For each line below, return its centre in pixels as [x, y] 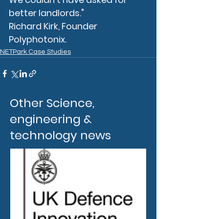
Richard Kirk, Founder [54, 26]
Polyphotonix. [38, 39]
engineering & [51, 119]
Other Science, [52, 103]
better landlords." [46, 13]
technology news [60, 135]
